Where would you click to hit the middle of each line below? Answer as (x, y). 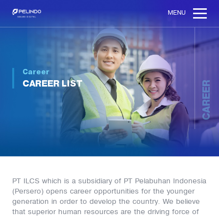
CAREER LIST (53, 84)
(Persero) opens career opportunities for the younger (103, 191)
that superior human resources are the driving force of (106, 212)
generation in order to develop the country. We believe (106, 201)
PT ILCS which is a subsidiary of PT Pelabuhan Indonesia (109, 181)
